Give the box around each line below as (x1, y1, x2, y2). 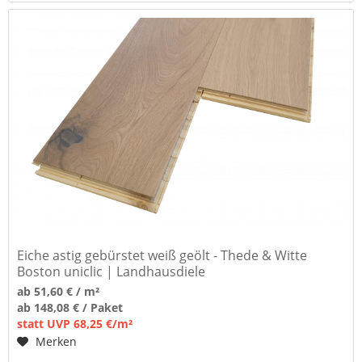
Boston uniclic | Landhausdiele (17, 263, 206, 280)
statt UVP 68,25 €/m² (17, 316, 133, 331)
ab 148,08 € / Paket (17, 300, 124, 315)
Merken (36, 334, 78, 349)
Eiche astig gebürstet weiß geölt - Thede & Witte (17, 246, 308, 264)
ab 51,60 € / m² (17, 284, 100, 299)
